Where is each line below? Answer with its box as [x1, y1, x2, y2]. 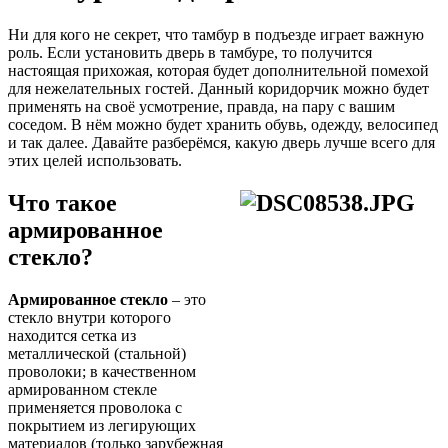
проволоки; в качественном [8, 362, 196, 380]
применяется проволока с [8, 398, 182, 416]
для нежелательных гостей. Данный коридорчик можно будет [8, 79, 429, 97]
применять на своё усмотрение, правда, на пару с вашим [8, 97, 395, 115]
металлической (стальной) [8, 344, 186, 362]
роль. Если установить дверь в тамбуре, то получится [8, 43, 372, 61]
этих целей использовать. [8, 151, 182, 169]
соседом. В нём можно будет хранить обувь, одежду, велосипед [8, 115, 438, 133]
